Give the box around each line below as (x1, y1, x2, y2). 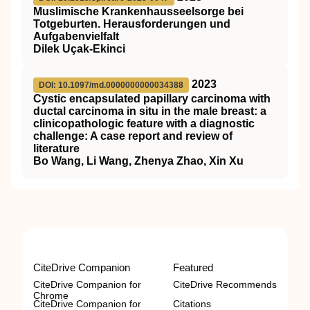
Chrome (33, 290, 69, 301)
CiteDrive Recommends (173, 279, 277, 290)
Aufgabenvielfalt (33, 30, 119, 42)
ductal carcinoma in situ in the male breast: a (33, 105, 266, 117)
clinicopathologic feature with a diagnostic (33, 118, 255, 129)
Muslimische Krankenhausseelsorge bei (33, 6, 244, 17)
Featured (173, 262, 213, 273)
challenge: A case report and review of (33, 130, 232, 142)
